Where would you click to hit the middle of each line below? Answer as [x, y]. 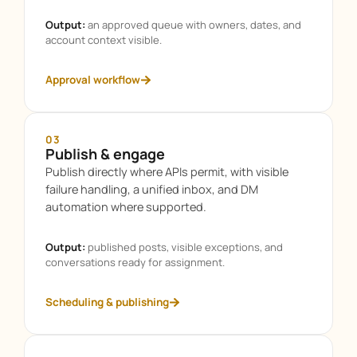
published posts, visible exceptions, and [184, 247]
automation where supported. [126, 207]
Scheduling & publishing [107, 302]
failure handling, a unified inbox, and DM [152, 190]
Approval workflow [93, 79]
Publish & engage [105, 154]
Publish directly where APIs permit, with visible [167, 172]
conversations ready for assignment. [135, 263]
